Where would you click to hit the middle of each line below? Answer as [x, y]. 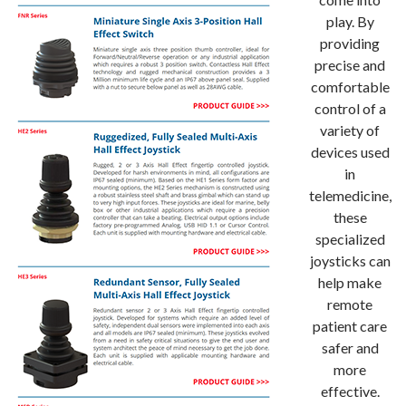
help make [350, 282]
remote [350, 304]
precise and [350, 65]
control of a [350, 108]
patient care [350, 326]
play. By [350, 21]
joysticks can [350, 261]
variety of [350, 130]
